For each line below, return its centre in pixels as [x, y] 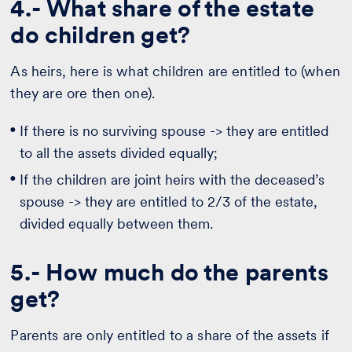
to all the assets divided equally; [119, 153]
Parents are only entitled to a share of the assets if [170, 335]
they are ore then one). [83, 93]
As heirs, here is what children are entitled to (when [175, 71]
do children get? [100, 35]
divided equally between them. [117, 224]
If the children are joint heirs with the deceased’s [172, 180]
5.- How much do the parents [169, 272]
